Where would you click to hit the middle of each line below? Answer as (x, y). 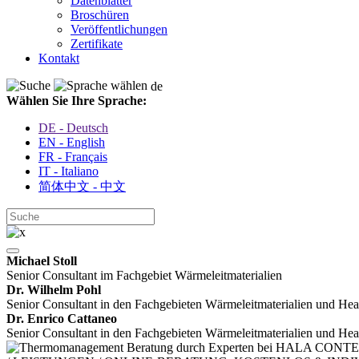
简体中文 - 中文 (82, 187)
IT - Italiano (69, 171)
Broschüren (100, 15)
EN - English (72, 143)
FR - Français (73, 157)
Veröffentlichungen (119, 29)
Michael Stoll (42, 261)
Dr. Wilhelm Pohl (54, 290)
